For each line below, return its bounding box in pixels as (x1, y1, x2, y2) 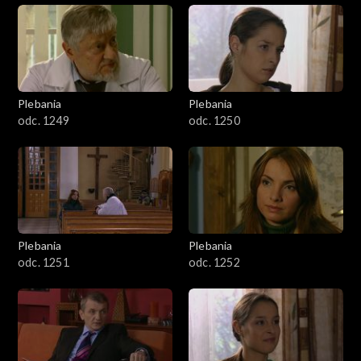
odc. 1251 (18, 255, 69, 270)
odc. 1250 (189, 114, 240, 128)
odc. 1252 (189, 255, 240, 270)
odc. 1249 (18, 114, 69, 128)
